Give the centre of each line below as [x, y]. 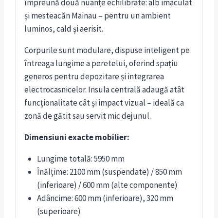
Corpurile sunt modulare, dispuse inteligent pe [107, 50]
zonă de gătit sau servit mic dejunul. [88, 116]
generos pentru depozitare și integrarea [94, 77]
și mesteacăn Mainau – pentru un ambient [98, 16]
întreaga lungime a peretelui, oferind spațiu [101, 64]
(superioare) [59, 211]
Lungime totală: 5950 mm [81, 159]
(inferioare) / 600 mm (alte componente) [107, 185]
